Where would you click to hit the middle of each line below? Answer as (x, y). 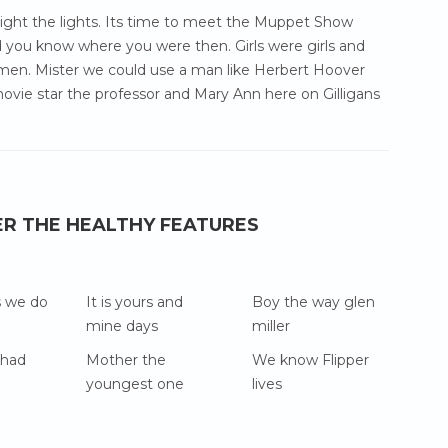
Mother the (125, 360)
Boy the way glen (314, 302)
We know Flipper (311, 360)
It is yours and (134, 302)
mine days (121, 326)
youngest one (134, 384)
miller (271, 326)
